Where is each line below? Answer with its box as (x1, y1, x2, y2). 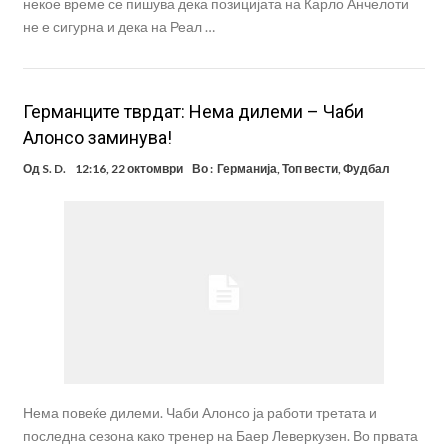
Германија (216, 161, 277, 177)
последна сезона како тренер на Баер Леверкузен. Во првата (22, 427, 418, 445)
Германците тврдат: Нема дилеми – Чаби (22, 101, 364, 123)
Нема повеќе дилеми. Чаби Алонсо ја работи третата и (22, 404, 377, 422)
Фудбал (342, 161, 390, 177)
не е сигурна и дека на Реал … (22, 18, 215, 36)
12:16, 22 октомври (74, 161, 183, 177)
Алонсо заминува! (22, 127, 172, 149)
